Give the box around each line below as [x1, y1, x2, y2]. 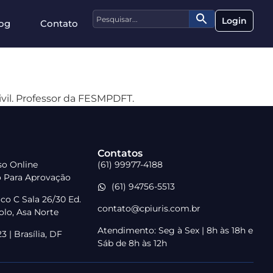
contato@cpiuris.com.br [97, 203, 200, 214]
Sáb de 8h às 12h [97, 238, 167, 249]
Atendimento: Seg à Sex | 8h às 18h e [97, 225, 253, 236]
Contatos [97, 147, 143, 159]
